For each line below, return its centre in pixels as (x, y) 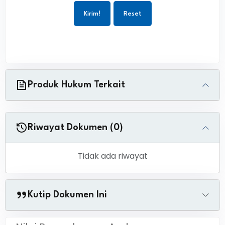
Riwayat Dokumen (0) (75, 128)
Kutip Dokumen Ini (67, 195)
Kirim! (92, 14)
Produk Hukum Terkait (76, 85)
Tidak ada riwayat (113, 156)
